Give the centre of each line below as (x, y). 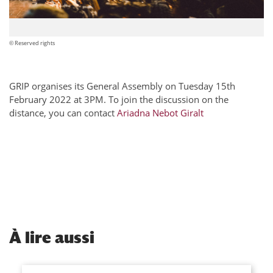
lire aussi (58, 238)
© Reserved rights (32, 43)
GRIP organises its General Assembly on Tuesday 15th (122, 86)
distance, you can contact (63, 113)
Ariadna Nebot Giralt (160, 113)
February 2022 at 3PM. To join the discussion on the (119, 100)
